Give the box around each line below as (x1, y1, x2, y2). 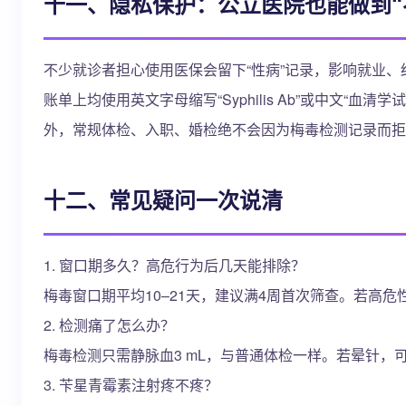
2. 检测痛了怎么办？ (43, 314, 175, 335)
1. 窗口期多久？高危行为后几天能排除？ (43, 255, 305, 275)
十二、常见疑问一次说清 (43, 184, 283, 215)
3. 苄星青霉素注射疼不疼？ (43, 374, 218, 395)
